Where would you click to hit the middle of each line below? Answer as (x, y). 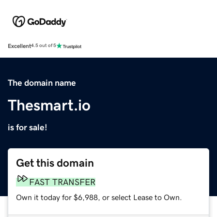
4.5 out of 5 (44, 46)
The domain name (42, 83)
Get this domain (55, 163)
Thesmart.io (49, 105)
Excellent (19, 46)
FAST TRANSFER (62, 182)
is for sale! (28, 127)
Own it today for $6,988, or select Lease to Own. (99, 197)
